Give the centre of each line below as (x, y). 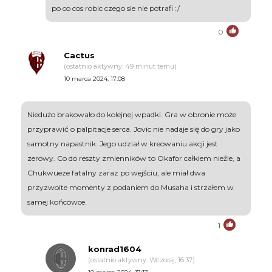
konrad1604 (115, 249)
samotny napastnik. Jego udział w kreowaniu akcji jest (123, 144)
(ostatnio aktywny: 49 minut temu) (120, 66)
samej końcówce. (57, 202)
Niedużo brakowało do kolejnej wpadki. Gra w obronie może (132, 115)
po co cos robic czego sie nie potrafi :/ (116, 8)
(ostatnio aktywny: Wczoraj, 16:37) (141, 260)
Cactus (79, 56)
